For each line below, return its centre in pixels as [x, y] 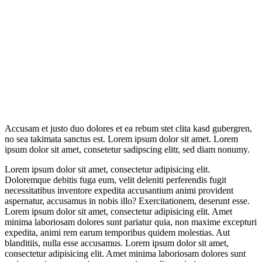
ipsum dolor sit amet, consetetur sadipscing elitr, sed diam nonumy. [127, 149]
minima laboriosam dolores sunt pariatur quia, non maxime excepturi [131, 222]
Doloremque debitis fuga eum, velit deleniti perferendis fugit [116, 180]
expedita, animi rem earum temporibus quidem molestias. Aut [117, 232]
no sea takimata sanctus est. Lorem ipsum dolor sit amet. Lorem [121, 139]
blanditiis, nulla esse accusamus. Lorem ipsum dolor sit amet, [117, 243]
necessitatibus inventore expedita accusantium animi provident [119, 190]
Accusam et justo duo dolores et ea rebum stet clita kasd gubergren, [128, 128]
